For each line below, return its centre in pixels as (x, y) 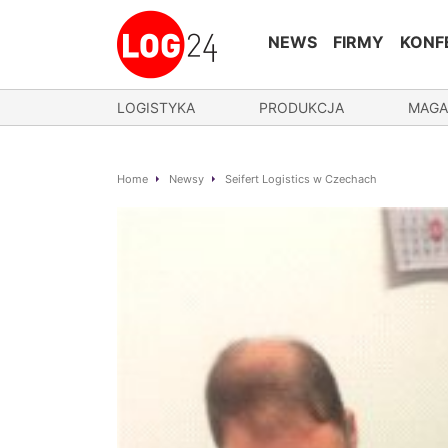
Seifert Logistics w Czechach (301, 179)
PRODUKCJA (301, 107)
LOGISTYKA (156, 107)
